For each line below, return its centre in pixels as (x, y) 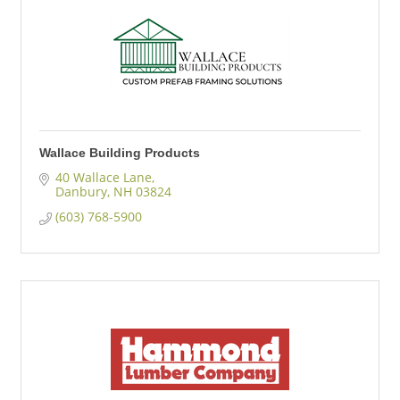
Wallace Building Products (120, 153)
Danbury (81, 192)
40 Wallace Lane (103, 178)
